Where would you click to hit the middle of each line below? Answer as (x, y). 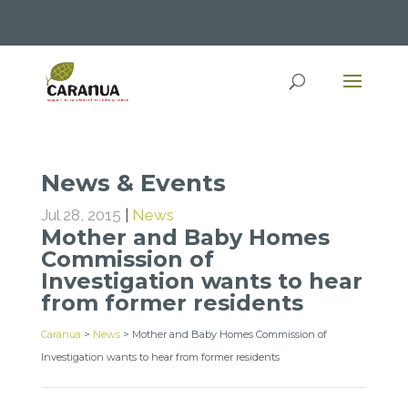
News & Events (133, 183)
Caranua (61, 334)
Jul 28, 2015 (81, 215)
